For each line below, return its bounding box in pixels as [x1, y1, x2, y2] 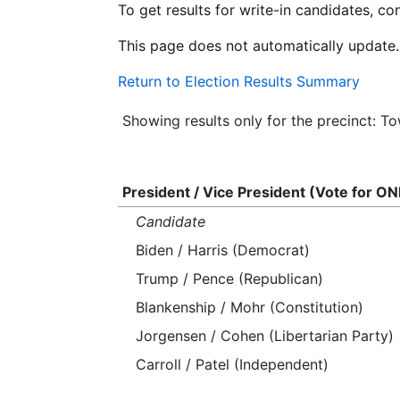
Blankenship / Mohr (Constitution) [136, 298, 363, 316]
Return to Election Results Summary [118, 72, 360, 90]
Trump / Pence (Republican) [136, 270, 323, 287]
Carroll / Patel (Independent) [136, 355, 329, 373]
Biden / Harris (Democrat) [136, 241, 310, 259]
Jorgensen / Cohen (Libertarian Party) [136, 327, 394, 345]
